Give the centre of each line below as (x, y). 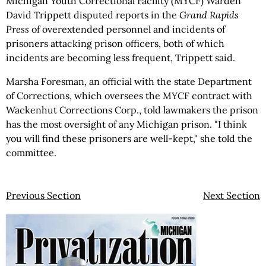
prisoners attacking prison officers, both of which (115, 43)
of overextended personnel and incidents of (127, 29)
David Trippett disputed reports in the (93, 15)
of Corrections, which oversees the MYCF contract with (129, 96)
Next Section (232, 195)
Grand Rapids (209, 15)
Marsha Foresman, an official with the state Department (129, 81)
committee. (31, 153)
